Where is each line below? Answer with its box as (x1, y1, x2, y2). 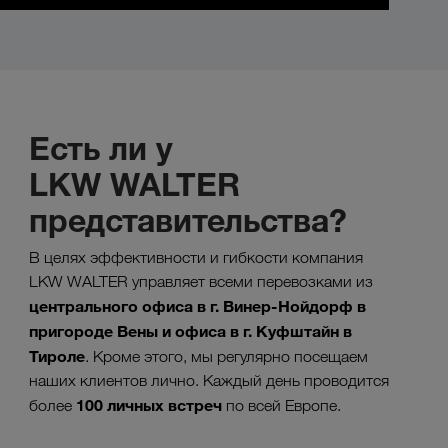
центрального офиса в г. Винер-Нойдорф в (29, 296, 366, 317)
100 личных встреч (76, 395, 222, 416)
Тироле (29, 346, 85, 367)
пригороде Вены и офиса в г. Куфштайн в (29, 321, 352, 342)
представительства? (29, 200, 347, 241)
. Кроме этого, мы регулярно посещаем (85, 347, 368, 367)
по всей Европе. (222, 396, 341, 416)
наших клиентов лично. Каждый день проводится (29, 371, 389, 391)
